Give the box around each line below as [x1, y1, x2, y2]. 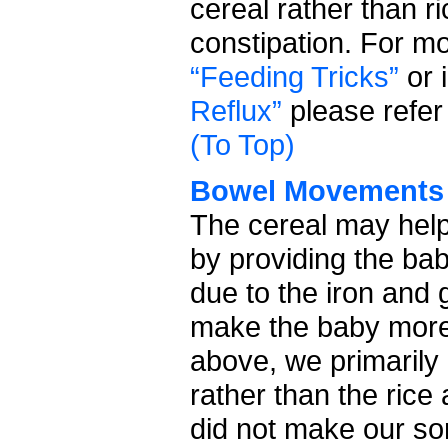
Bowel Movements [190, 173, 444, 207]
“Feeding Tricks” [190, 59, 399, 93]
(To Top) [190, 127, 295, 161]
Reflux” [190, 93, 282, 127]
